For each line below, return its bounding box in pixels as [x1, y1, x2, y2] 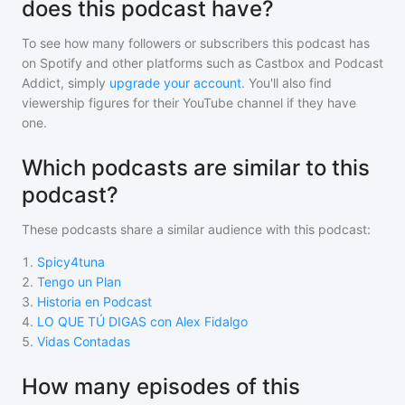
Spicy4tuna [37, 254, 105, 269]
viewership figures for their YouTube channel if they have [22, 95, 356, 110]
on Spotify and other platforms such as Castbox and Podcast [22, 55, 383, 71]
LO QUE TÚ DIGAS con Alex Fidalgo [37, 314, 248, 329]
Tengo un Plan [37, 274, 121, 289]
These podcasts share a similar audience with [22, 221, 294, 237]
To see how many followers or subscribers [22, 35, 272, 51]
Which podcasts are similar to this [22, 155, 370, 181]
